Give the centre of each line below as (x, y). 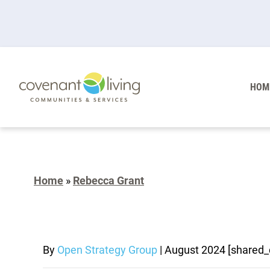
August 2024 (196, 250)
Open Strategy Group (107, 250)
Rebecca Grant (108, 181)
